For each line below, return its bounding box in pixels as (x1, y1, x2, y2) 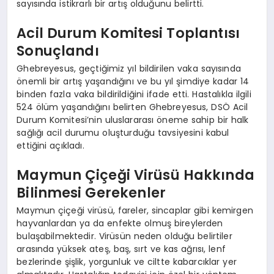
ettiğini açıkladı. (17, 139, 84, 152)
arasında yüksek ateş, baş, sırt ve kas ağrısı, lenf (17, 243, 226, 256)
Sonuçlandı (17, 40, 99, 61)
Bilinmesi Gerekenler (17, 182, 166, 202)
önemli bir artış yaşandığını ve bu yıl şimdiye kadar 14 (17, 75, 250, 88)
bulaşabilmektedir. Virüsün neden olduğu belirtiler (17, 230, 232, 243)
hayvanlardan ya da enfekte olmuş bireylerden (17, 217, 223, 230)
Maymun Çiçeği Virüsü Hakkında (17, 165, 254, 185)
